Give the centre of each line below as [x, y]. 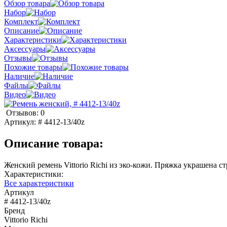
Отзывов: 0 [25, 113]
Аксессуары [25, 49]
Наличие [19, 77]
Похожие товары [33, 67]
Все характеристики [39, 183]
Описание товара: [54, 143]
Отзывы [18, 58]
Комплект [21, 22]
